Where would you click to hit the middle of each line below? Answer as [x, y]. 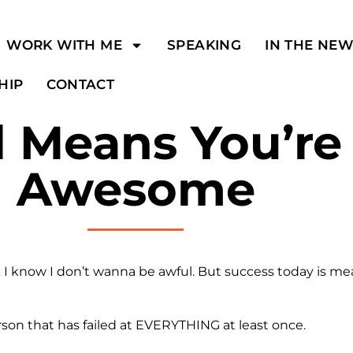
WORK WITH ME [65, 45]
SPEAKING [204, 45]
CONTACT [81, 84]
